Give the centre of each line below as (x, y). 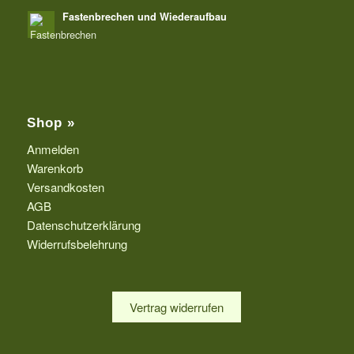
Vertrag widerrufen (177, 307)
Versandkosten (65, 187)
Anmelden (53, 149)
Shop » (51, 123)
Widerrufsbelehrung (77, 244)
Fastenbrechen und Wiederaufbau (144, 17)
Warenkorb (55, 168)
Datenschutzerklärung (83, 225)
